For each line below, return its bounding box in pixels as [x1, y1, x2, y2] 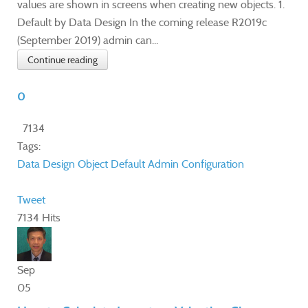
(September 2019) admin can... [17, 33, 158, 47]
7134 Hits [17, 210, 60, 224]
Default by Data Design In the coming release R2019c [17, 15, 267, 29]
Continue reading [27, 53, 98, 66]
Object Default [78, 157, 145, 170]
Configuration [181, 157, 244, 170]
